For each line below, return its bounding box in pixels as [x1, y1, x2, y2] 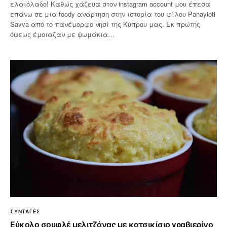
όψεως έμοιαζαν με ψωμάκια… [10, 29, 115, 40]
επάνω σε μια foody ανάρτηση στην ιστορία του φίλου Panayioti [10, 9, 216, 19]
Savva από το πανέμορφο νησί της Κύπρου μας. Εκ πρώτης [10, 19, 201, 29]
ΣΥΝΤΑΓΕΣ [10, 208, 41, 215]
